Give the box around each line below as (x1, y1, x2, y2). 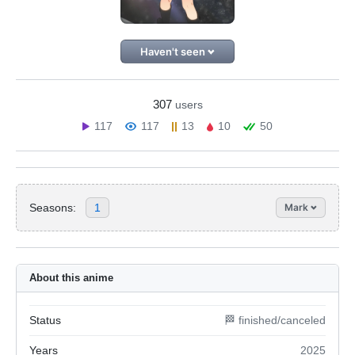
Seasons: (29, 200, 76, 214)
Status (29, 314, 61, 326)
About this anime (29, 272, 113, 284)
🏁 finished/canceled (224, 314, 326, 326)
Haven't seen (139, 45, 208, 58)
